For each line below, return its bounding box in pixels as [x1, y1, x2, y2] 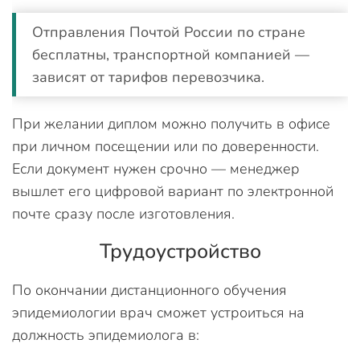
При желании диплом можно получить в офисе [12, 114, 330, 133]
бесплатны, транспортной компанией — [32, 45, 309, 64]
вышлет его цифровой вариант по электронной [12, 182, 333, 201]
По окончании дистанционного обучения [12, 280, 287, 300]
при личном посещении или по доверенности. [12, 137, 319, 156]
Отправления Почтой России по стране [32, 22, 305, 42]
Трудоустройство [99, 238, 261, 265]
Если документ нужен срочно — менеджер [12, 159, 300, 178]
